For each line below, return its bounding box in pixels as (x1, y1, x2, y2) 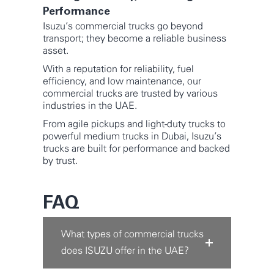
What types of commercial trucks (61, 229, 204, 240)
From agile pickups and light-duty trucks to (43, 119, 226, 130)
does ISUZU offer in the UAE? (61, 246, 189, 256)
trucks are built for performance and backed (43, 144, 230, 154)
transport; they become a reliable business (43, 34, 226, 44)
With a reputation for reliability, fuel (43, 64, 194, 75)
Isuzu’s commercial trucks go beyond (43, 21, 203, 32)
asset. (43, 46, 68, 56)
